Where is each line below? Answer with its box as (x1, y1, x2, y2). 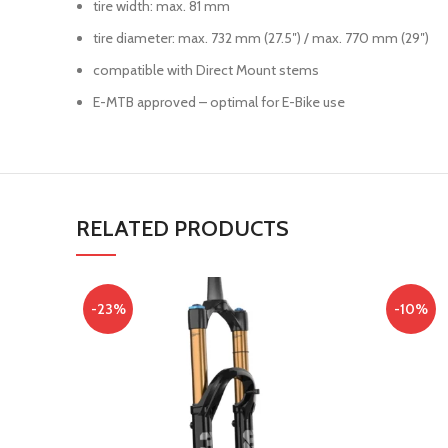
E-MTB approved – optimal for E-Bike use (93, 93, 345, 111)
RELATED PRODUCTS (76, 215, 289, 242)
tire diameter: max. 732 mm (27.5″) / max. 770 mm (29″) (93, 29, 429, 47)
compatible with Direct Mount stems (93, 61, 319, 79)
